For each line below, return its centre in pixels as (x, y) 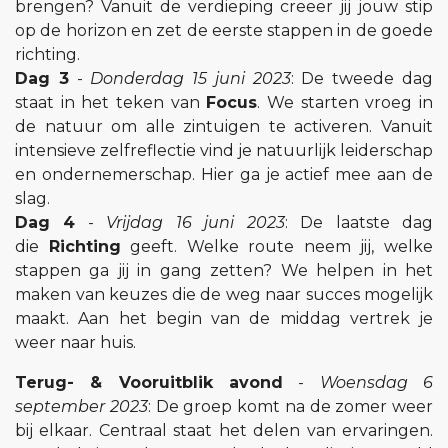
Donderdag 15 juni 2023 (190, 79)
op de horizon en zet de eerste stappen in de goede (224, 31)
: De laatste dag (359, 223)
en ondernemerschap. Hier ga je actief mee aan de (224, 175)
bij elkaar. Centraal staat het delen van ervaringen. (224, 431)
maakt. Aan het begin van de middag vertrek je (224, 319)
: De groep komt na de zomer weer (290, 407)
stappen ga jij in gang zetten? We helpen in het (224, 271)
